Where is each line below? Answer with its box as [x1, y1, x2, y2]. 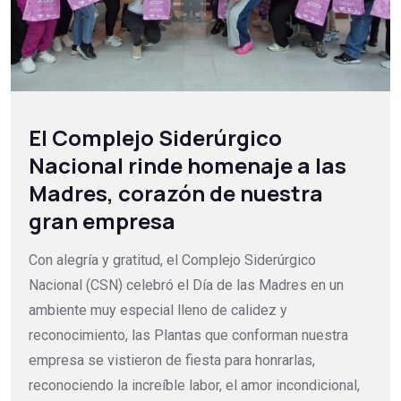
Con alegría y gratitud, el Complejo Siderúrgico [29, 251, 316, 269]
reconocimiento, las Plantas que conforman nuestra [29, 326, 348, 344]
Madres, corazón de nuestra [29, 177, 323, 208]
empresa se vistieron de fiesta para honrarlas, [29, 351, 315, 369]
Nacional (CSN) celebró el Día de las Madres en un [29, 276, 344, 294]
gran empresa [29, 205, 175, 235]
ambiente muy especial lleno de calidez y [29, 301, 287, 319]
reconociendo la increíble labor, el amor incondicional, [29, 376, 360, 394]
